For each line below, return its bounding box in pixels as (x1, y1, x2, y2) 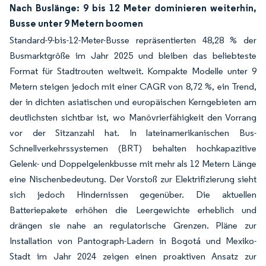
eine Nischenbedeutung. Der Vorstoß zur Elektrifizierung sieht (9, 173, 256, 185)
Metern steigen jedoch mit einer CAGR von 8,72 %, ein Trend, (9, 81, 256, 93)
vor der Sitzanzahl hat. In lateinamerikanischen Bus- (9, 127, 256, 139)
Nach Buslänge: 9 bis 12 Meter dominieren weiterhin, (9, 2, 256, 14)
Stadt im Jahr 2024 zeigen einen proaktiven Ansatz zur (9, 251, 256, 262)
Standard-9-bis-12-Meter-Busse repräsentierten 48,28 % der (9, 34, 256, 46)
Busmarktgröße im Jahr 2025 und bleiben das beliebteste (9, 50, 256, 62)
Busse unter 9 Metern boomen (9, 17, 143, 30)
